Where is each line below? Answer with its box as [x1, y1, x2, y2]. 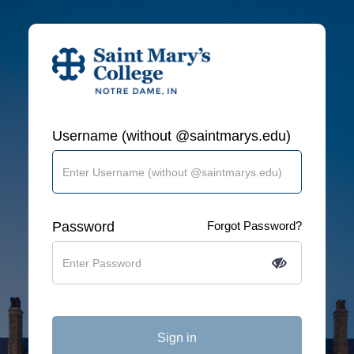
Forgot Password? [207, 219, 303, 232]
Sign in [157, 331, 197, 345]
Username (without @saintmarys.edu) [51, 128, 291, 144]
